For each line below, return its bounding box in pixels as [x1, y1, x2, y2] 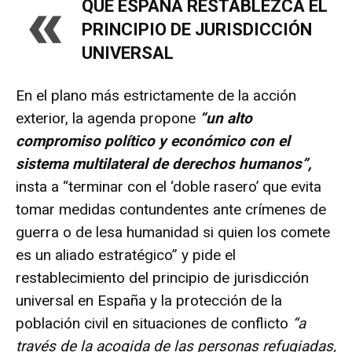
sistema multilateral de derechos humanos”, [16, 154, 312, 173]
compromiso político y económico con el [16, 131, 290, 150]
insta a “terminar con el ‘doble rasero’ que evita [16, 177, 321, 196]
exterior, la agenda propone [16, 108, 200, 127]
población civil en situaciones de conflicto [16, 313, 292, 332]
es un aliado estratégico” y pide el [16, 245, 236, 264]
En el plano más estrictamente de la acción [16, 86, 296, 104]
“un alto [200, 108, 252, 127]
